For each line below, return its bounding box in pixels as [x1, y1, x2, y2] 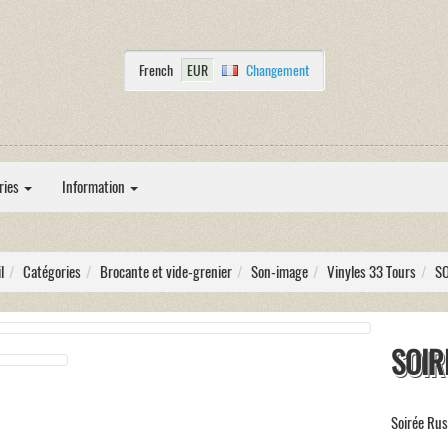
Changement [245, 59, 309, 80]
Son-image [250, 262, 308, 282]
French [138, 59, 173, 80]
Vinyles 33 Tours [326, 262, 416, 282]
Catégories [22, 262, 81, 282]
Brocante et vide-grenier [99, 262, 232, 282]
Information [62, 177, 128, 197]
